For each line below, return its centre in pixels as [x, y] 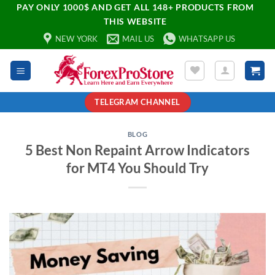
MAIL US [138, 39]
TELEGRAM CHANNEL [137, 102]
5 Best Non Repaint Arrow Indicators [137, 150]
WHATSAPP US [207, 39]
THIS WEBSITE [135, 21]
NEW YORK [76, 39]
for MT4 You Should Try [137, 168]
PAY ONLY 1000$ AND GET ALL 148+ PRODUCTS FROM [135, 7]
